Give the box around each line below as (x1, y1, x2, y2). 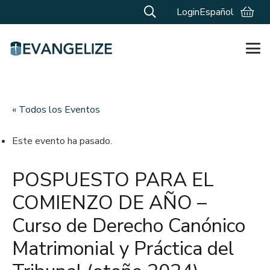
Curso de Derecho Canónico (12, 213, 245, 239)
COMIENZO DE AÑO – (12, 190, 207, 216)
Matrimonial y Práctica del (12, 236, 234, 262)
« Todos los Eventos (12, 103, 100, 116)
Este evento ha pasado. (12, 134, 112, 148)
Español (199, 5, 234, 19)
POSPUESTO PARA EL (12, 167, 214, 193)
